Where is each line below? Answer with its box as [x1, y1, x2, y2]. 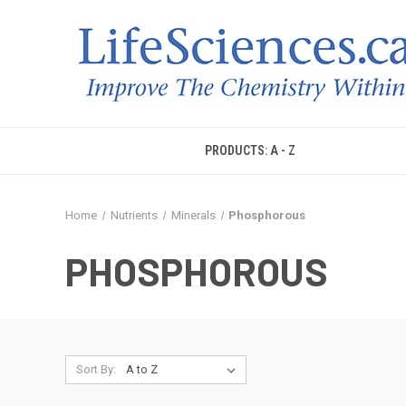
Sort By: [75, 362, 116, 376]
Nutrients [110, 208, 158, 222]
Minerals [170, 208, 216, 222]
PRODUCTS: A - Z [205, 143, 296, 158]
